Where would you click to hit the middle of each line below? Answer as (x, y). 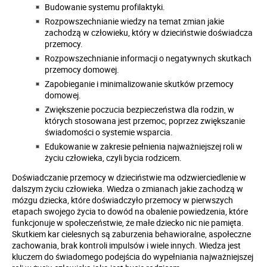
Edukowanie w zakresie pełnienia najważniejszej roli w (144, 147)
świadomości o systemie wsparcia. (109, 132)
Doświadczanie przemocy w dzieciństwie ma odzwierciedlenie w (129, 178)
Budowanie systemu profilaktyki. (105, 7)
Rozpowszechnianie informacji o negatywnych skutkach (148, 58)
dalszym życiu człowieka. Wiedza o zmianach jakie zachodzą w (128, 189)
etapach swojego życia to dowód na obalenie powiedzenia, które (130, 212)
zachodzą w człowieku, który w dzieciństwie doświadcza (149, 33)
